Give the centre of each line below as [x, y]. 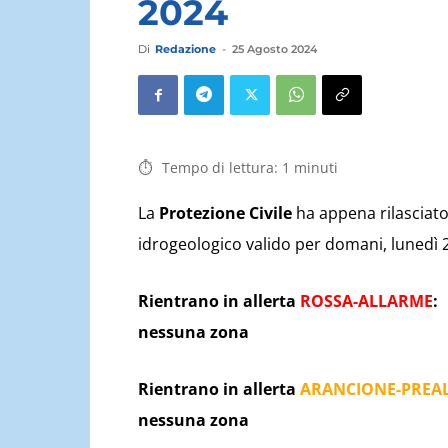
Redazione [185, 49]
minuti [316, 167]
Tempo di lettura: [220, 167]
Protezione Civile [225, 213]
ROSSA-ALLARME [366, 301]
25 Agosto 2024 [274, 49]
